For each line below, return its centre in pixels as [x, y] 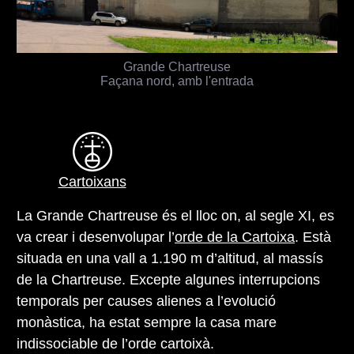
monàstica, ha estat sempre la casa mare [147, 322]
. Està [313, 237]
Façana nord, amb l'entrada [177, 80]
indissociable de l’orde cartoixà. [115, 343]
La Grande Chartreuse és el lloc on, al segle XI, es [175, 215]
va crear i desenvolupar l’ [96, 237]
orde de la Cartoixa [235, 237]
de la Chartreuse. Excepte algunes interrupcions [168, 279]
